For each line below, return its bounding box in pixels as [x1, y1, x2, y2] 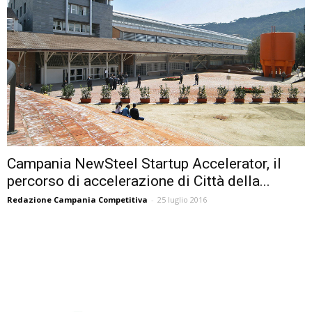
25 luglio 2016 [157, 194, 207, 205]
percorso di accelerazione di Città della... [7, 173, 270, 190]
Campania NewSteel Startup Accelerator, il [7, 155, 281, 173]
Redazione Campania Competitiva [7, 194, 148, 205]
